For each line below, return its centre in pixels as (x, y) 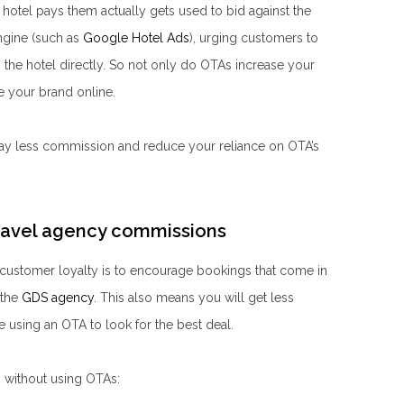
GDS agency (58, 297)
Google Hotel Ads (136, 37)
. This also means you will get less (194, 297)
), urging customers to (254, 37)
